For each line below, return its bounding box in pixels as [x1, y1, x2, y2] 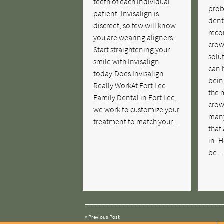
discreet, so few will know [93, 20, 176, 30]
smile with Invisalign [93, 56, 160, 66]
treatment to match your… [93, 116, 180, 126]
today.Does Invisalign [93, 68, 164, 78]
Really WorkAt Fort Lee [93, 80, 166, 90]
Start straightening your [93, 44, 170, 54]
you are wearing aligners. [93, 32, 175, 42]
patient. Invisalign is [93, 8, 159, 18]
